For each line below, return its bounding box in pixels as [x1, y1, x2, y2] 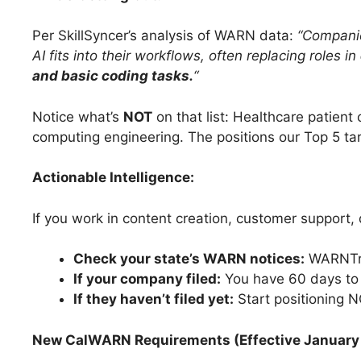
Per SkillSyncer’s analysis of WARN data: [32, 27, 297, 44]
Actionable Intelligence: [32, 169, 194, 186]
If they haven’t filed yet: [73, 291, 234, 308]
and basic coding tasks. [32, 68, 193, 85]
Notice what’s [32, 108, 123, 125]
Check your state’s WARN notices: [73, 251, 305, 268]
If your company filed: [73, 271, 221, 288]
